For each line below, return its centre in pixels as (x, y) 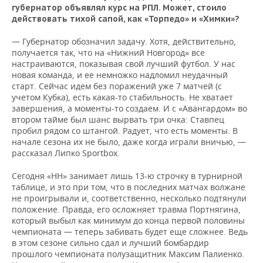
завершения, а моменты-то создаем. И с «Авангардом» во (129, 108)
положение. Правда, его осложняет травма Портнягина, (126, 209)
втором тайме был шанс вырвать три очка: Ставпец (118, 119)
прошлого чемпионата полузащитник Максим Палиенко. (128, 254)
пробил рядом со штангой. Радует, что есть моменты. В (125, 131)
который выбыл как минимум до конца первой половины (128, 220)
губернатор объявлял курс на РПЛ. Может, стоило (119, 8)
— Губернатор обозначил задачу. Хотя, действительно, (124, 41)
